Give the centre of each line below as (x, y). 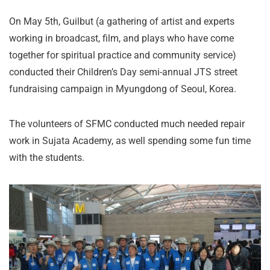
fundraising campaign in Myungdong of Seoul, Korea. (123, 89)
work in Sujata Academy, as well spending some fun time (130, 141)
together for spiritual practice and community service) (123, 55)
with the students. (47, 158)
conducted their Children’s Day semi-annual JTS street (123, 72)
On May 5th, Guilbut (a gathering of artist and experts (122, 21)
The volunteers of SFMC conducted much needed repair (127, 124)
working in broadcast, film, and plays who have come (121, 38)
